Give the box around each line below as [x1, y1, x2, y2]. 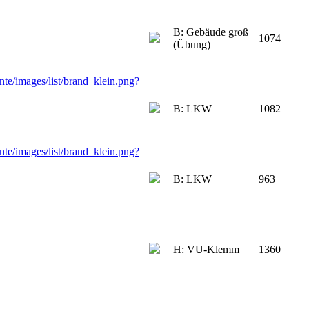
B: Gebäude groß [173, 26, 248, 38]
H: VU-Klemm [173, 243, 239, 255]
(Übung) [173, 38, 210, 50]
